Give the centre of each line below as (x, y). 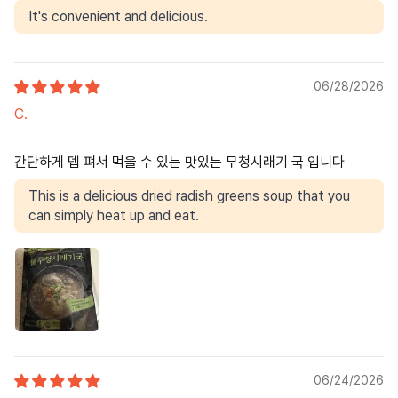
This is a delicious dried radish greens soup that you (189, 195)
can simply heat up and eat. (114, 215)
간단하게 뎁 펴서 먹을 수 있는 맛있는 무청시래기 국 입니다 (179, 162)
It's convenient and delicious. (118, 16)
